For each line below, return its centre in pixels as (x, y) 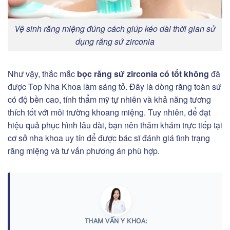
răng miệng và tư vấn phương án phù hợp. (84, 151)
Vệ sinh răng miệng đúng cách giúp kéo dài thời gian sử (115, 28)
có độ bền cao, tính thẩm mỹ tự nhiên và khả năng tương (109, 100)
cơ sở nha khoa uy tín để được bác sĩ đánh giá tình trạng (109, 138)
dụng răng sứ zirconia (115, 41)
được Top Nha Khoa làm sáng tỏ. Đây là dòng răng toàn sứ (114, 87)
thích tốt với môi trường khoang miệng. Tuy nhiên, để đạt (109, 112)
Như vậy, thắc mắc (41, 74)
